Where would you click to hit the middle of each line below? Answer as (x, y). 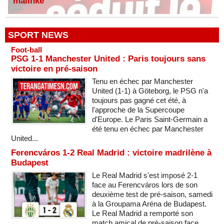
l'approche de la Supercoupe (138, 109)
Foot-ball (26, 49)
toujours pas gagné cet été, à (139, 100)
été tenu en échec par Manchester (147, 128)
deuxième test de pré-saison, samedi (152, 194)
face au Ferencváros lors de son (144, 184)
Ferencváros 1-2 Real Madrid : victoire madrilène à (111, 152)
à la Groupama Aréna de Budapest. (149, 203)
